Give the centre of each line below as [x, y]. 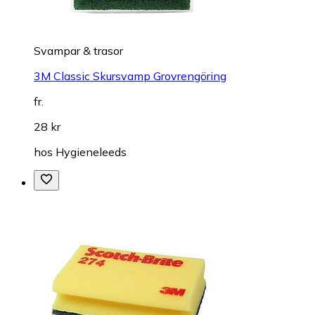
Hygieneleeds [91, 152]
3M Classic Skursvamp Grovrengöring [130, 76]
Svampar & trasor [78, 51]
